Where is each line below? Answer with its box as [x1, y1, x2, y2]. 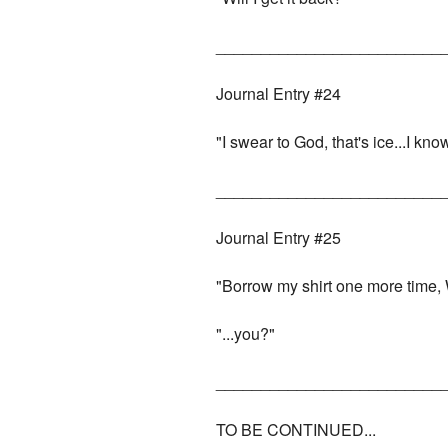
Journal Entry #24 [216, 82, 342, 106]
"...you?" [216, 322, 276, 346]
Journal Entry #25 [216, 226, 342, 250]
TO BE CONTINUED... [216, 418, 377, 442]
